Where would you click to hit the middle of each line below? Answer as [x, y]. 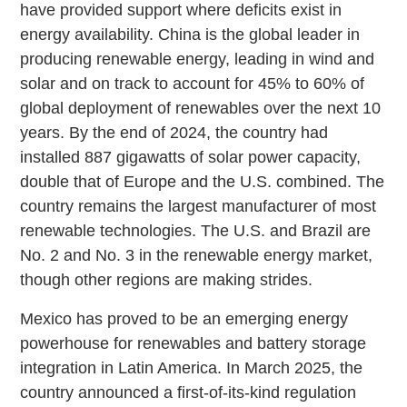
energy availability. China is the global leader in [190, 34]
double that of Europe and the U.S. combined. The [203, 181]
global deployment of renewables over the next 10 [201, 108]
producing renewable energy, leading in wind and [198, 59]
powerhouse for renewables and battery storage [194, 343]
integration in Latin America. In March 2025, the [192, 367]
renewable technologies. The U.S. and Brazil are [196, 230]
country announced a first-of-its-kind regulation [189, 392]
